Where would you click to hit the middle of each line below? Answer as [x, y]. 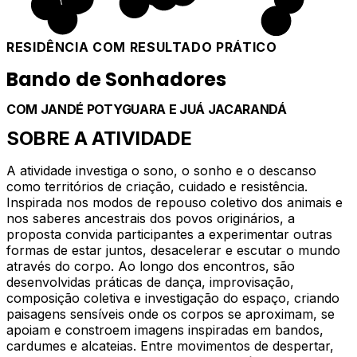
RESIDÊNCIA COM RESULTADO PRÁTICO [142, 47]
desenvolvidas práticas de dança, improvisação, [150, 282]
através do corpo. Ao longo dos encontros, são [151, 267]
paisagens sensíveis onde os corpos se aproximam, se [171, 314]
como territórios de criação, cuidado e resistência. [157, 187]
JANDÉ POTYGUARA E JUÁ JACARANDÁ [163, 109]
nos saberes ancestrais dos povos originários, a [151, 219]
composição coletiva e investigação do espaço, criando [173, 298]
